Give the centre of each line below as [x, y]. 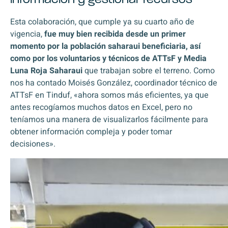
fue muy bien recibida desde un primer [115, 34]
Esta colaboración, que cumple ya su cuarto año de [102, 22]
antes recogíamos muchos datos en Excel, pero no [101, 107]
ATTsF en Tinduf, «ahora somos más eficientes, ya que [109, 95]
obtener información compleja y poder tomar [91, 132]
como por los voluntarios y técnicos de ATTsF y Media [108, 59]
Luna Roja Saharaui [46, 71]
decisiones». [33, 144]
